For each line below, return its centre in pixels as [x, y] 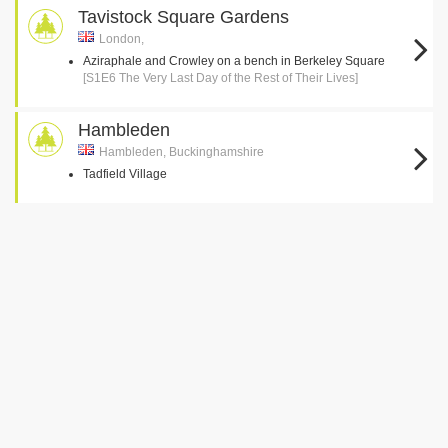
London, [121, 39]
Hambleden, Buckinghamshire [181, 152]
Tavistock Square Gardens [183, 17]
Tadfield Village [125, 174]
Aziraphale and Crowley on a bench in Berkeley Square [234, 61]
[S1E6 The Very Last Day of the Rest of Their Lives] [220, 78]
